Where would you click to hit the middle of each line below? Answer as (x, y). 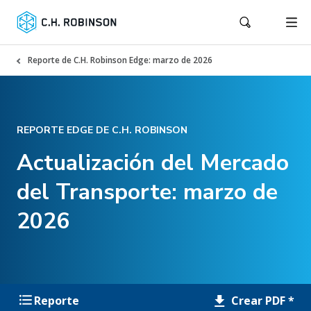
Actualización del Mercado (153, 163)
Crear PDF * (261, 300)
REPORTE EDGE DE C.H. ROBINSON (102, 130)
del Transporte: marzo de (147, 192)
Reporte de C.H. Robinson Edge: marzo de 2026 (120, 60)
